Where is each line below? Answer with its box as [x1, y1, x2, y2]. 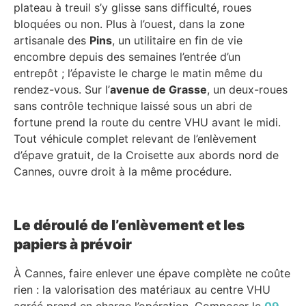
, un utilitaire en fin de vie [112, 33, 242, 47]
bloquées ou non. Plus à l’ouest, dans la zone [14, 16, 245, 31]
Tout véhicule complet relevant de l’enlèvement [14, 131, 257, 145]
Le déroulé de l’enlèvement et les [14, 216, 245, 234]
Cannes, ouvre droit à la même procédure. [14, 164, 232, 178]
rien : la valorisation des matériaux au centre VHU [14, 282, 270, 296]
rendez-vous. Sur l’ [14, 82, 110, 96]
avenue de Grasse [110, 82, 207, 96]
